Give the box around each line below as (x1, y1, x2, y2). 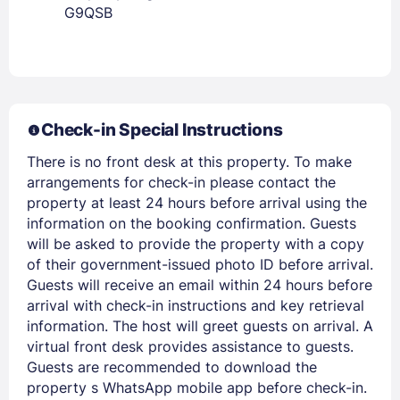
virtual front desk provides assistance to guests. (27, 337, 354, 355)
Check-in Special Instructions (41, 119, 283, 140)
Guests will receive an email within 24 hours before (27, 275, 372, 294)
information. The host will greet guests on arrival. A (27, 316, 373, 335)
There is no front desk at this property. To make (27, 152, 352, 171)
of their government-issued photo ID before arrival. (27, 254, 373, 273)
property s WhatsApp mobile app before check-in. (27, 378, 367, 396)
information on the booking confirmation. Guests (27, 213, 356, 232)
